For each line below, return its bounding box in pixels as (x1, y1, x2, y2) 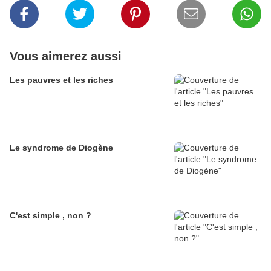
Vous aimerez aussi (10, 50, 122, 64)
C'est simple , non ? (10, 211, 91, 221)
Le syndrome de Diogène (10, 143, 113, 153)
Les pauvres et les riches (10, 75, 113, 85)
